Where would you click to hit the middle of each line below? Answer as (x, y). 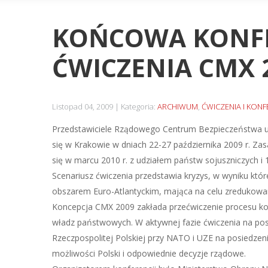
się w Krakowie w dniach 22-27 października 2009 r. (152, 144)
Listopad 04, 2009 (83, 106)
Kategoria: (139, 106)
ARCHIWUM (178, 106)
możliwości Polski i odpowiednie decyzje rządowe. (149, 253)
